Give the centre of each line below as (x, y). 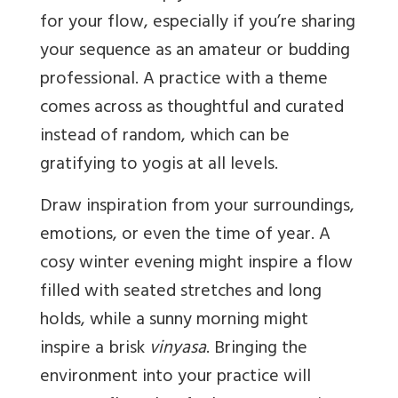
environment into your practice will (175, 378)
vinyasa (178, 350)
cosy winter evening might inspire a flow (196, 265)
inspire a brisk (95, 350)
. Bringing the (257, 350)
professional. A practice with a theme (184, 81)
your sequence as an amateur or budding (195, 52)
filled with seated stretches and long (181, 293)
